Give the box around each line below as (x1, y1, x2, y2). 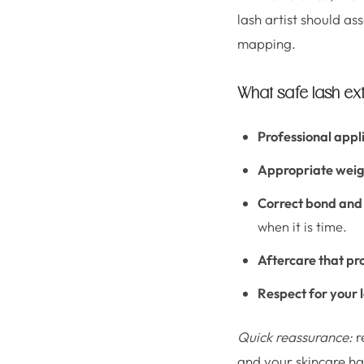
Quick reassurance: (237, 328, 353, 345)
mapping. (237, 35, 296, 52)
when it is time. (258, 218, 347, 235)
